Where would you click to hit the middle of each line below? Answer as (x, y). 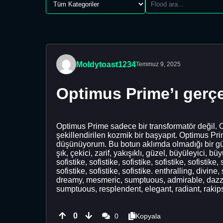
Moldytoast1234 (106, 64)
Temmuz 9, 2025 (158, 64)
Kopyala (148, 216)
